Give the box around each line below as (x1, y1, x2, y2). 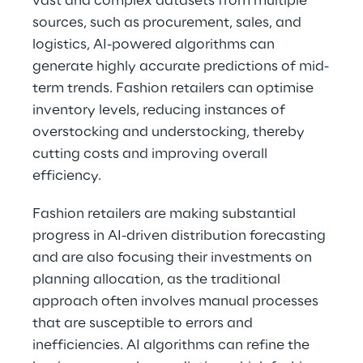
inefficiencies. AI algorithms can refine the (32, 338, 313, 352)
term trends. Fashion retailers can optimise (32, 81, 317, 96)
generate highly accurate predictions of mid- (32, 59, 329, 74)
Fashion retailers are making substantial (32, 207, 299, 221)
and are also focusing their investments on (32, 250, 315, 265)
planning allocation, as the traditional (32, 272, 284, 287)
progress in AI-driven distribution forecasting (32, 228, 329, 243)
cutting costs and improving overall (32, 147, 271, 161)
